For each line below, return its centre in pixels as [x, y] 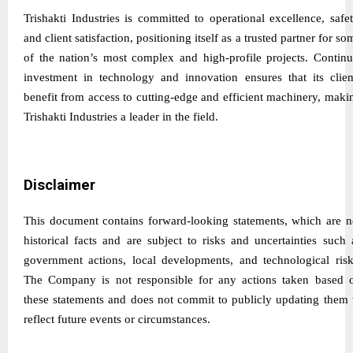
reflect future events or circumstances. [117, 320]
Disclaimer [59, 186]
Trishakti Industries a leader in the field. [121, 117]
